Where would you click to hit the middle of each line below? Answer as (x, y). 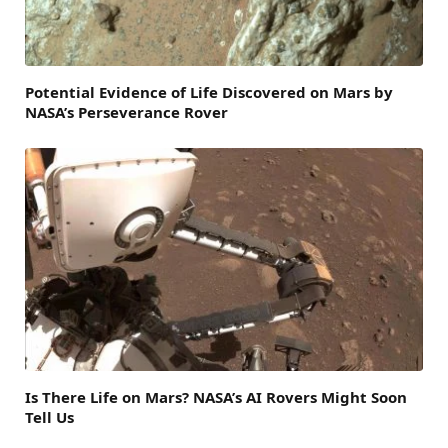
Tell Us (49, 417)
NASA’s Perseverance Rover (126, 111)
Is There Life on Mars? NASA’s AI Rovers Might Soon (216, 397)
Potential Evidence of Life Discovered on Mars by (209, 91)
